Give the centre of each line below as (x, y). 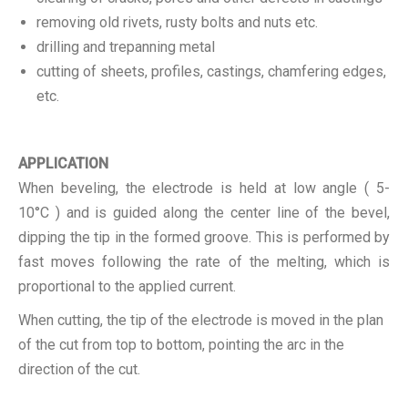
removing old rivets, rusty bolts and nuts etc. (177, 22)
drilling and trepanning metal (126, 47)
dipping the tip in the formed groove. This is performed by (204, 237)
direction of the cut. (79, 369)
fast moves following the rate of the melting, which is (204, 262)
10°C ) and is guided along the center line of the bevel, (204, 213)
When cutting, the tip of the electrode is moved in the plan (201, 320)
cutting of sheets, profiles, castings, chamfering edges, (211, 71)
